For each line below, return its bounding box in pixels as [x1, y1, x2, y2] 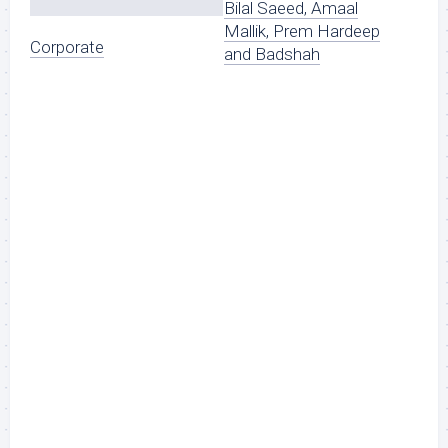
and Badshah [224, 43, 320, 64]
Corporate [30, 37, 104, 58]
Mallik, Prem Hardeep [224, 20, 380, 41]
